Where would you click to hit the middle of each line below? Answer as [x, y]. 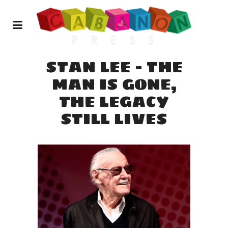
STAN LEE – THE [114, 67]
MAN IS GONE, [114, 84]
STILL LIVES [114, 119]
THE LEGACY [114, 102]
